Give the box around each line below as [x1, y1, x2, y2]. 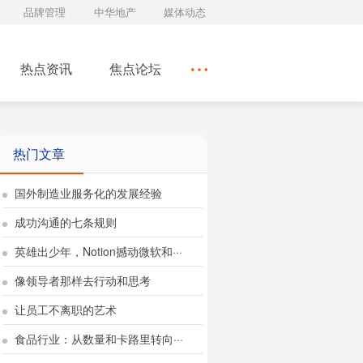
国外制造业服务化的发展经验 [11, 185, 162, 201]
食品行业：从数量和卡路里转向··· [11, 331, 183, 347]
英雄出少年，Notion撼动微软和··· [11, 243, 182, 259]
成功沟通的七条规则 [11, 214, 117, 230]
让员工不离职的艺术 [11, 301, 117, 318]
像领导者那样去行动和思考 [11, 272, 151, 288]
